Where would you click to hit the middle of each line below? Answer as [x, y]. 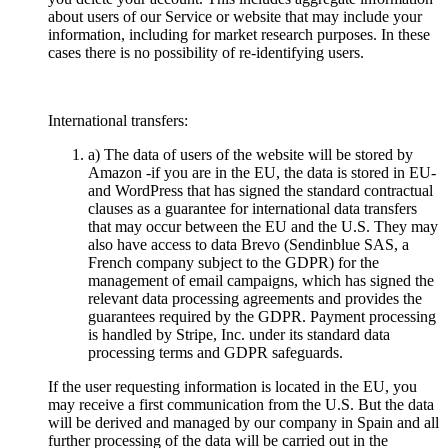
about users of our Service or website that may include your [235, 16]
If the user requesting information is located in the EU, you [232, 386]
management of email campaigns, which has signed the [261, 280]
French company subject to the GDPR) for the [233, 262]
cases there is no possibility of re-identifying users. [206, 52]
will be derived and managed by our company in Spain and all [243, 422]
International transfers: [118, 120]
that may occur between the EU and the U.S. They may [263, 226]
